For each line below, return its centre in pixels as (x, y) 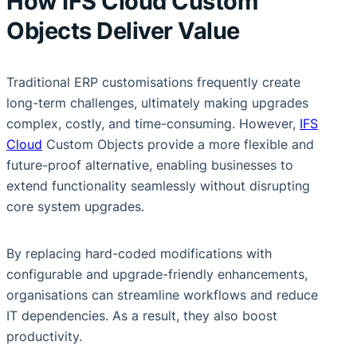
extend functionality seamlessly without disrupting (158, 185)
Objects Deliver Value (123, 31)
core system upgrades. (75, 206)
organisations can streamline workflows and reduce (162, 294)
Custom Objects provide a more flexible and (178, 144)
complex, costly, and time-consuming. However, (153, 123)
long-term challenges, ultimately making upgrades (157, 102)
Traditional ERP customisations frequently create (153, 82)
